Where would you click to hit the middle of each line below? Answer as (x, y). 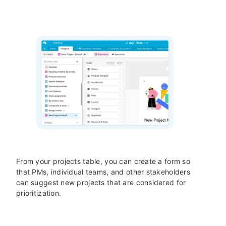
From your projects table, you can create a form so (103, 161)
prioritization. (39, 193)
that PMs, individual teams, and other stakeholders (103, 172)
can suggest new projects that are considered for (101, 183)
